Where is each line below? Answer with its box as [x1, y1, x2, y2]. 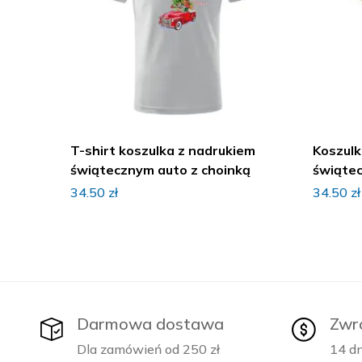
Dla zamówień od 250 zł [77, 341, 220, 358]
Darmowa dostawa [77, 314, 224, 335]
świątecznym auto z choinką [70, 162, 250, 179]
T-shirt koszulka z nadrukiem [70, 142, 255, 159]
